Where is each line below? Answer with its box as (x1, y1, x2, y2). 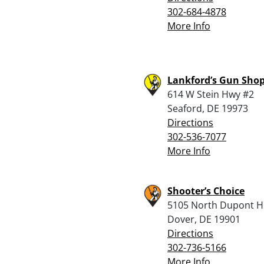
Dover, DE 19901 (167, 212, 240, 226)
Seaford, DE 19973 (167, 101, 248, 115)
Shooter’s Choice (167, 184, 245, 197)
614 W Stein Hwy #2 (167, 87, 254, 101)
